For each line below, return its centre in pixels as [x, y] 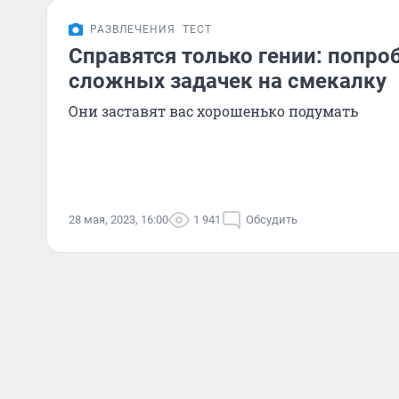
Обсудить [272, 220]
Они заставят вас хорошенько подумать [213, 111]
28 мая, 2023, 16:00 [118, 220]
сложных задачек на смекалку [228, 81]
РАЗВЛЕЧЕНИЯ [133, 29]
